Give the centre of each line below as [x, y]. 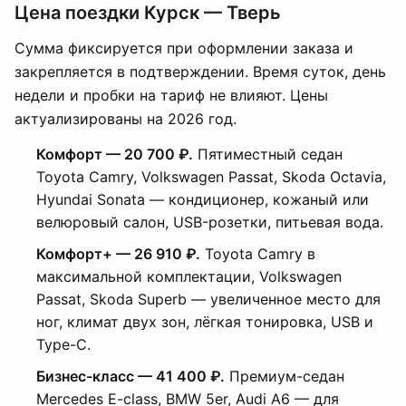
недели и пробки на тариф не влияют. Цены [171, 95]
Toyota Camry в [258, 254]
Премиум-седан [285, 376]
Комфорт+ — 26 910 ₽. [118, 254]
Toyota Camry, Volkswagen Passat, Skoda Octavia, [211, 177]
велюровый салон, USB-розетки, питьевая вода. [210, 222]
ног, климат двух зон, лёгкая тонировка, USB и [205, 322]
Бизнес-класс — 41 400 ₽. [130, 376]
